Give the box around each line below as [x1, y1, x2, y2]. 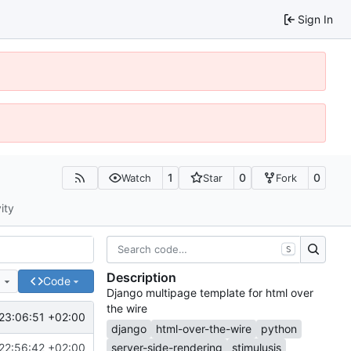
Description [107, 270, 176, 286]
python [261, 321, 297, 335]
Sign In [298, 12, 333, 26]
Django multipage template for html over [107, 286, 313, 300]
